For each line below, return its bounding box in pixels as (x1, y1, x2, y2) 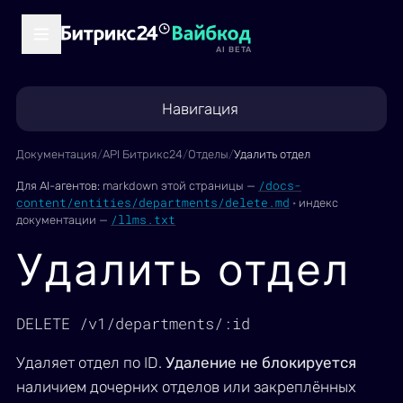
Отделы (188, 148, 228, 161)
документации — (16, 213, 111, 227)
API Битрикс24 (103, 148, 183, 161)
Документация (16, 148, 97, 161)
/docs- (258, 177, 301, 193)
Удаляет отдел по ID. (16, 354, 166, 372)
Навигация (161, 99, 238, 118)
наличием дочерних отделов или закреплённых (16, 378, 356, 396)
